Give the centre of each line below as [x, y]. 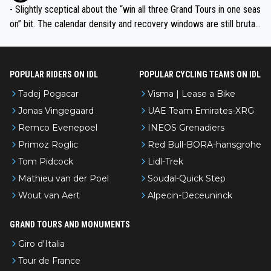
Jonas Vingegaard [56, 111]
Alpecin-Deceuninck [190, 196]
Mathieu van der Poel [64, 179]
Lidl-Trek [165, 162]
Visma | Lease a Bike [191, 94]
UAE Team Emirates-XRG [201, 111]
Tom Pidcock [46, 162]
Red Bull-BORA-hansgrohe [204, 145]
